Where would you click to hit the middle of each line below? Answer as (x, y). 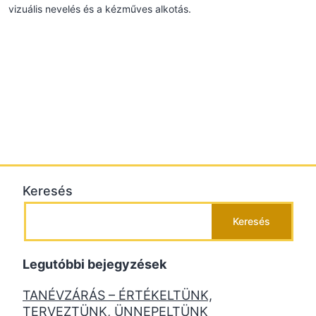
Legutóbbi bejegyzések (95, 264)
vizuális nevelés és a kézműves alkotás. (100, 8)
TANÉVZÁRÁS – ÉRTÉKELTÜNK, (117, 295)
